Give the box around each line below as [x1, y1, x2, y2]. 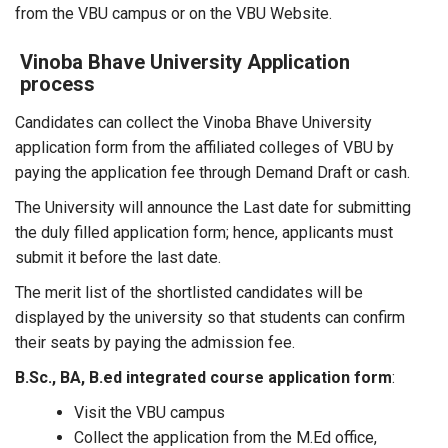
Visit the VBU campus [74, 403, 225, 422]
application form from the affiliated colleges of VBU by [15, 138, 394, 157]
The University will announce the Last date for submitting [15, 198, 411, 217]
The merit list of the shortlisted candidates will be [15, 283, 363, 302]
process [20, 72, 95, 96]
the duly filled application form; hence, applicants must [15, 223, 393, 242]
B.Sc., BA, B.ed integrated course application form [15, 368, 392, 387]
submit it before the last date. [15, 248, 221, 267]
